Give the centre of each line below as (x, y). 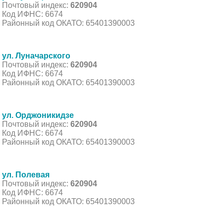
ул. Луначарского (36, 55)
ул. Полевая (26, 174)
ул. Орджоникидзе (38, 115)
